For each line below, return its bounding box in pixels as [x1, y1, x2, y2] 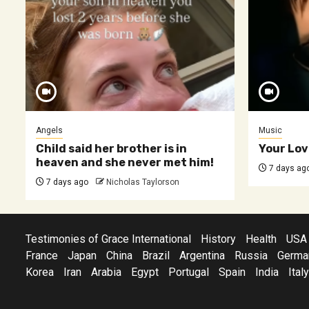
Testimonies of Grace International [26, 232, 191, 246]
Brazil [142, 249, 170, 262]
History [201, 232, 236, 246]
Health [246, 232, 277, 246]
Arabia [91, 266, 121, 279]
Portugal [168, 266, 209, 279]
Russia [235, 249, 268, 262]
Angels [36, 126, 63, 135]
